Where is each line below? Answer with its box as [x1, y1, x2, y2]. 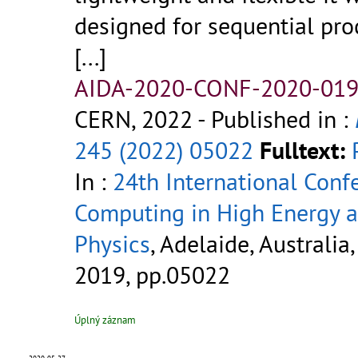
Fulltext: [260, 134, 345, 166]
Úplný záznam [74, 313, 136, 328]
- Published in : [193, 103, 355, 135]
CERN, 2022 [74, 103, 193, 135]
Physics [74, 228, 150, 260]
